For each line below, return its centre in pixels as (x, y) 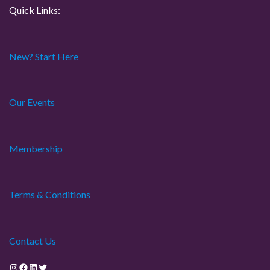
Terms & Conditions (50, 194)
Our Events (32, 102)
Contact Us (33, 240)
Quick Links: (35, 10)
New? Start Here (44, 56)
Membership (36, 148)
